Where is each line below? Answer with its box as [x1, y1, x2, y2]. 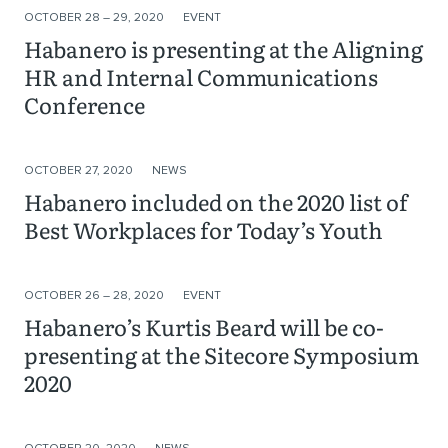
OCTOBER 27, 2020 [24, 163, 136, 178]
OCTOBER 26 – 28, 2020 [24, 288, 167, 303]
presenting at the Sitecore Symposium [24, 338, 419, 371]
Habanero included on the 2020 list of [24, 185, 408, 218]
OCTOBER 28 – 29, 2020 [24, 10, 167, 25]
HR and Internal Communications [24, 60, 378, 93]
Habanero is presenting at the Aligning [24, 32, 423, 65]
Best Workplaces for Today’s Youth [24, 213, 383, 246]
